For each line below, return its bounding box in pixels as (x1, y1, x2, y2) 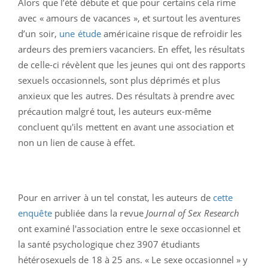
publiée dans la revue (51, 206, 147, 219)
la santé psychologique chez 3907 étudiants (18, 237, 200, 250)
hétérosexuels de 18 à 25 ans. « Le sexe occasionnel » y (18, 253, 248, 266)
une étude (59, 27, 102, 39)
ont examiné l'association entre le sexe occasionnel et (18, 222, 241, 234)
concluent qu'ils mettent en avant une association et (18, 120, 234, 133)
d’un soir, (18, 27, 60, 39)
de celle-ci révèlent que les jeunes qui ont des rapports (18, 58, 245, 71)
